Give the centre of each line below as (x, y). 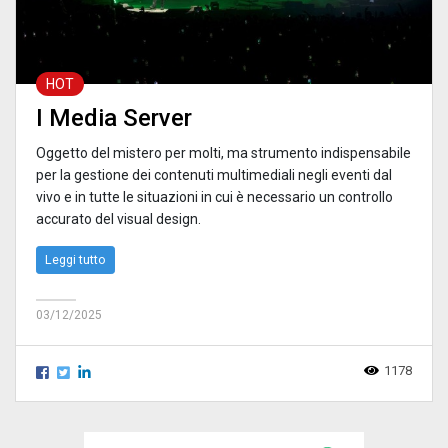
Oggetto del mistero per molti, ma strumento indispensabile (223, 152)
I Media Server (114, 117)
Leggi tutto (75, 259)
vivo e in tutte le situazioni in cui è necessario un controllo (214, 196)
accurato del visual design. (118, 218)
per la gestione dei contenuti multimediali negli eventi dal (214, 174)
